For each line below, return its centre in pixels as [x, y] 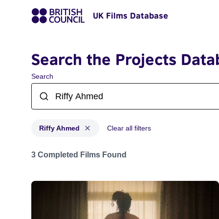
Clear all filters [129, 128]
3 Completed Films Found [79, 155]
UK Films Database [131, 16]
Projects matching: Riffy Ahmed [85, 150]
